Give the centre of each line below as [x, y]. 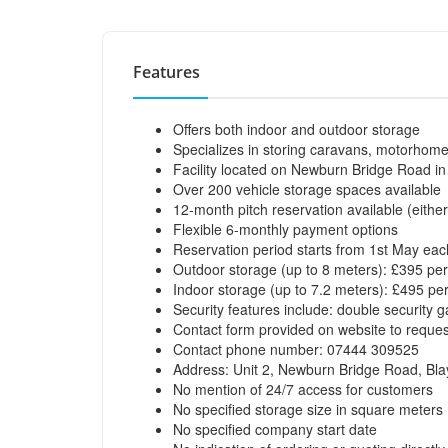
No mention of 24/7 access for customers [303, 389]
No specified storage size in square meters [308, 409]
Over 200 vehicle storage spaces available [307, 189]
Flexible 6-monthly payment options [285, 229]
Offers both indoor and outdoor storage [296, 129]
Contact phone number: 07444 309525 [296, 349]
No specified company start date [275, 429]
